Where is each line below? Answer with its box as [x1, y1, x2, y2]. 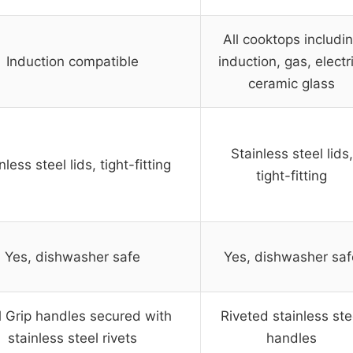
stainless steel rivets [8, 330, 137, 347]
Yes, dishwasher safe [5, 249, 140, 266]
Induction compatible [6, 54, 139, 70]
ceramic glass [248, 76, 335, 92]
